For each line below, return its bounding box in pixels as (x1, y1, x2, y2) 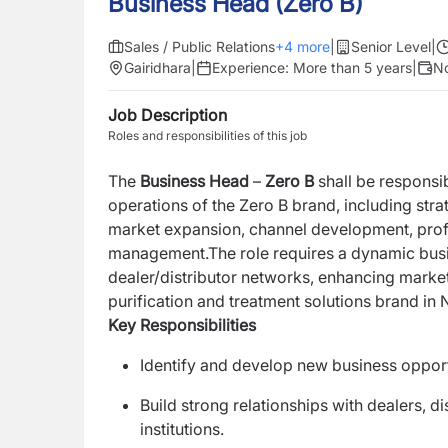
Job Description (108, 105, 227, 125)
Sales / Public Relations (124, 38, 275, 55)
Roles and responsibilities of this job (108, 128, 307, 143)
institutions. (140, 419, 224, 439)
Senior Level (351, 38, 431, 55)
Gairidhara (124, 59, 191, 76)
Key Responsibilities (108, 315, 256, 335)
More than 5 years (293, 59, 412, 76)
